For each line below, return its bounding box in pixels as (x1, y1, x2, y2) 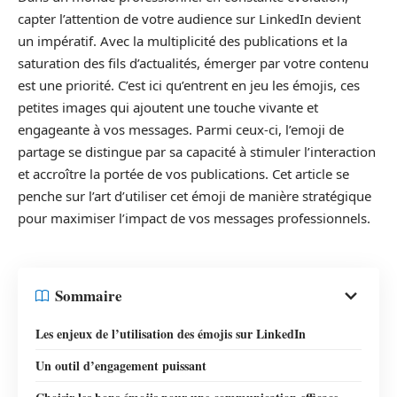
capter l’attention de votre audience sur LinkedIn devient (18, 10, 361, 28)
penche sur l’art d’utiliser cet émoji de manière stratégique (18, 187, 371, 206)
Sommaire (55, 284, 122, 307)
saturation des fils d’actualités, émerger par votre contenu (18, 54, 369, 73)
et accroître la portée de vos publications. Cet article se (18, 165, 349, 183)
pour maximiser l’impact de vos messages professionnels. (18, 209, 370, 228)
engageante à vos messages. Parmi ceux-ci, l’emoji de (18, 121, 344, 139)
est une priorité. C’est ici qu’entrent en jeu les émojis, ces (18, 76, 360, 95)
